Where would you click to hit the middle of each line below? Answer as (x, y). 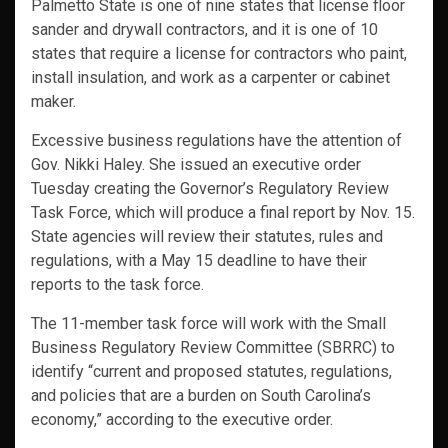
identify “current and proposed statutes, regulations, (211, 372)
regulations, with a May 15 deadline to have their (199, 261)
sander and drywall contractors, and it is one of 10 (204, 30)
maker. (53, 102)
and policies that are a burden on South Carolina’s (201, 396)
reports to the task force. (117, 285)
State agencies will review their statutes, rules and (207, 237)
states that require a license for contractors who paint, (219, 54)
